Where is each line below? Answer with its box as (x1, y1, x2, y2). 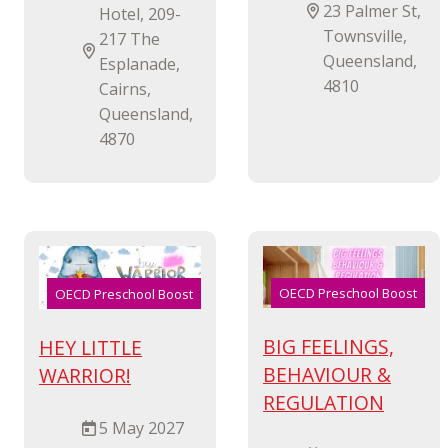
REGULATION (263, 389, 385, 417)
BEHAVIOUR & (263, 361, 392, 389)
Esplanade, (99, 52, 181, 75)
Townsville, (323, 24, 408, 47)
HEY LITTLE (39, 334, 143, 362)
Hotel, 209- (99, 2, 182, 25)
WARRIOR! (39, 362, 132, 390)
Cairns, (99, 77, 152, 100)
